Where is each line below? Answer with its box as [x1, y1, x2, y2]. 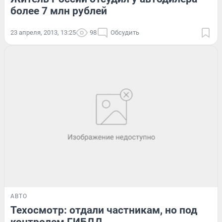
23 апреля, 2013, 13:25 [10, 28, 76, 36]
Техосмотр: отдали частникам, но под [10, 204, 197, 217]
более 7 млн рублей [10, 4, 107, 17]
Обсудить [111, 28, 139, 36]
